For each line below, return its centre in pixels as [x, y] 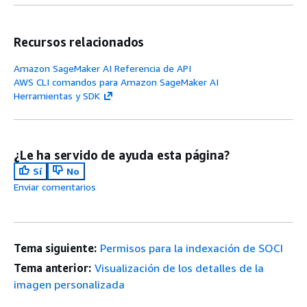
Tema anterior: [52, 268]
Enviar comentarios [55, 186]
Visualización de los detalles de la [179, 268]
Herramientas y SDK [57, 95]
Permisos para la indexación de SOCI [191, 248]
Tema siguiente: [55, 248]
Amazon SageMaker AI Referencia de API [102, 68]
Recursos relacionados [79, 41]
